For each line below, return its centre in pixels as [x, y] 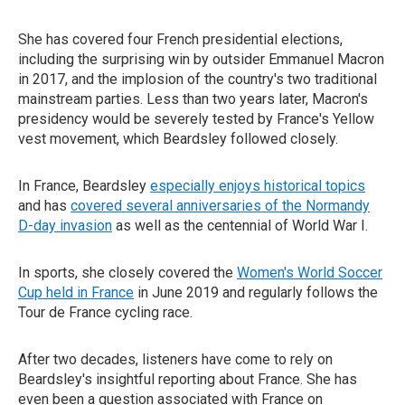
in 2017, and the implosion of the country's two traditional [198, 79]
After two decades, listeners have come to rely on [175, 359]
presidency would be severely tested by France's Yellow [196, 119]
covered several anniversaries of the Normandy [220, 206]
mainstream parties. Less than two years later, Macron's [193, 99]
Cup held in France [76, 292]
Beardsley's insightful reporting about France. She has [188, 379]
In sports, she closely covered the [127, 273]
